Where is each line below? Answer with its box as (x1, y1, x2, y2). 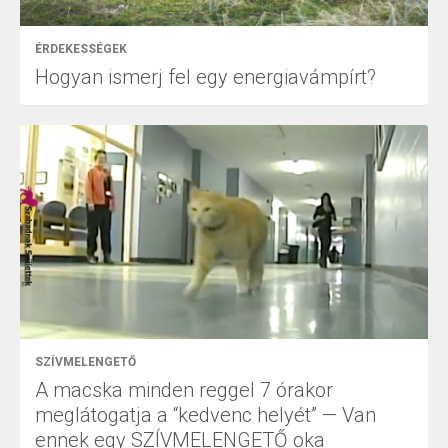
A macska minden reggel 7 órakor (35, 378, 333, 403)
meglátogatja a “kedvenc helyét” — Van (35, 403, 376, 428)
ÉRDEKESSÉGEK (35, 41, 127, 56)
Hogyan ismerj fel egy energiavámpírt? (35, 64, 376, 89)
